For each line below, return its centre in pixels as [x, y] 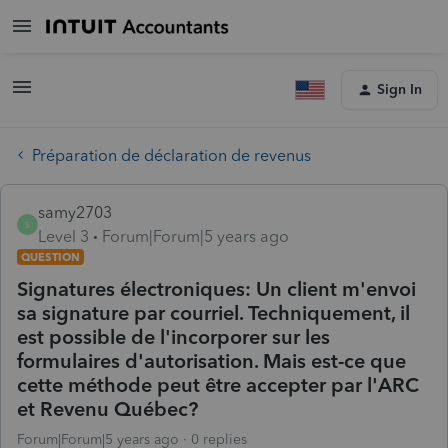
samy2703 [75, 212]
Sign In [399, 89]
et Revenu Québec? [107, 408]
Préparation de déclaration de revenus [171, 155]
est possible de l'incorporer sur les [173, 336]
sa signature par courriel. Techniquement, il [213, 312]
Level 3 [63, 236]
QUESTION [50, 256]
